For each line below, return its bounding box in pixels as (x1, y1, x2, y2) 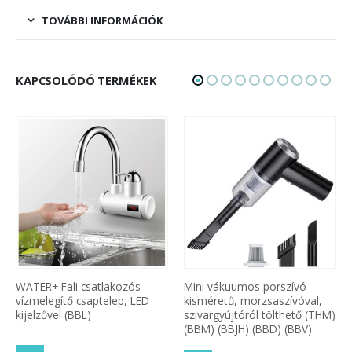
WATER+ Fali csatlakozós (16, 279, 141, 295)
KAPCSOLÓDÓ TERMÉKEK (16, 71, 158, 88)
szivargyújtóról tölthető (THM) (184, 307, 335, 323)
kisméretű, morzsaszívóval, (184, 293, 322, 309)
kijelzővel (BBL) (16, 307, 91, 323)
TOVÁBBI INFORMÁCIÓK (42, 13, 163, 27)
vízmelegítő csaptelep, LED (16, 293, 149, 309)
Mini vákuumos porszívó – (184, 279, 316, 295)
